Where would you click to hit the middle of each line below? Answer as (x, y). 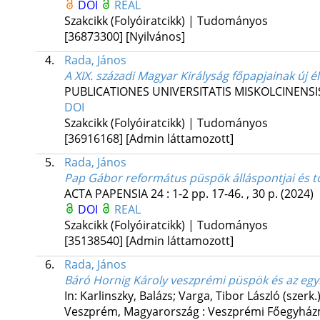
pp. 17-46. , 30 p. (236, 194)
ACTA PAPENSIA (106, 194)
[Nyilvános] (155, 37)
